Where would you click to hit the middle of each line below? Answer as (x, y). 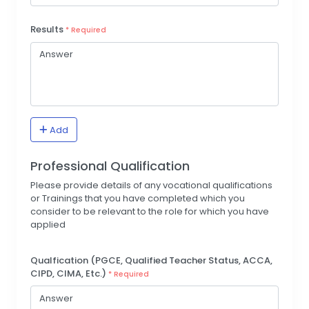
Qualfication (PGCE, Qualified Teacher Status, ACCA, (151, 260)
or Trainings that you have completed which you (138, 199)
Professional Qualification (110, 166)
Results (48, 30)
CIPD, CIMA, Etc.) (69, 273)
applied (48, 225)
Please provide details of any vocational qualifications (151, 186)
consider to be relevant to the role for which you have (150, 212)
